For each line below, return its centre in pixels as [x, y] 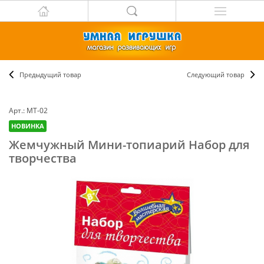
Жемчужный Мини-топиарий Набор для [129, 145]
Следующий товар [216, 75]
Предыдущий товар [50, 75]
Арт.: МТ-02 [28, 110]
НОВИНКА [28, 126]
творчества [43, 158]
